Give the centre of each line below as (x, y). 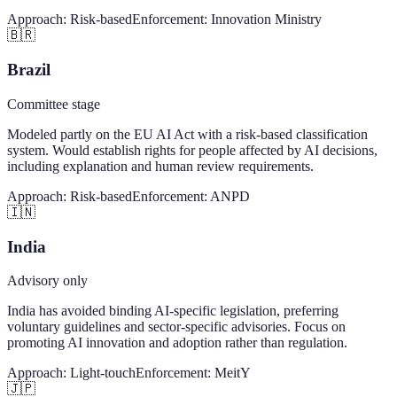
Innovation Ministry (266, 19)
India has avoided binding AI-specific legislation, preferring (173, 311)
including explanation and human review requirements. (160, 166)
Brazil (29, 70)
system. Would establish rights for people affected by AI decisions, (192, 150)
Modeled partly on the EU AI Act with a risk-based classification (187, 134)
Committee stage (54, 104)
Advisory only (47, 281)
